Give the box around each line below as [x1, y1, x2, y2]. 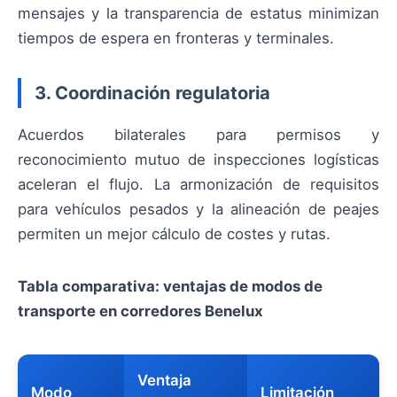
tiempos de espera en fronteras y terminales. [18, 29, 334, 48]
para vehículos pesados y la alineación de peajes [18, 200, 379, 219]
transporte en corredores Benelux [18, 301, 263, 320]
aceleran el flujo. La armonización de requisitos [18, 175, 379, 194]
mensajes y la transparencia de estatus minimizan [18, 4, 379, 23]
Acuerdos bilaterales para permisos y [18, 126, 379, 144]
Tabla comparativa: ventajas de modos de [18, 276, 323, 295]
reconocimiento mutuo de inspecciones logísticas [18, 151, 379, 169]
